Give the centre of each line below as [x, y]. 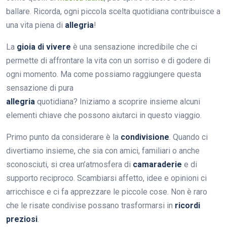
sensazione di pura [40, 88]
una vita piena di [35, 25]
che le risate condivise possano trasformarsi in [90, 205]
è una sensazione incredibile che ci [134, 47]
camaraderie [157, 164]
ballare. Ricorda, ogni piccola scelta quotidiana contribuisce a [113, 11]
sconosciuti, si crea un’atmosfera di [69, 164]
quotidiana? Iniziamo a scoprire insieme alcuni [118, 101]
